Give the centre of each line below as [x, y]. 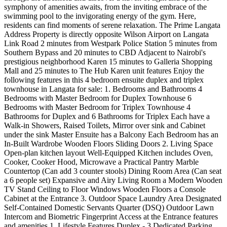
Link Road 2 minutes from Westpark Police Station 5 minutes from [110, 43]
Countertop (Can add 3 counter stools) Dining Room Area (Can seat [113, 171]
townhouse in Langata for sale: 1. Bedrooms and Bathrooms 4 [103, 89]
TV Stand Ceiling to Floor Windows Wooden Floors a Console [105, 189]
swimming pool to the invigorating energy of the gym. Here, [100, 16]
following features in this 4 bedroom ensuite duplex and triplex [104, 80]
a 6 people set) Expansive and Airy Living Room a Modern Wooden [113, 180]
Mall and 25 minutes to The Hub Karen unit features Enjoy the [104, 70]
